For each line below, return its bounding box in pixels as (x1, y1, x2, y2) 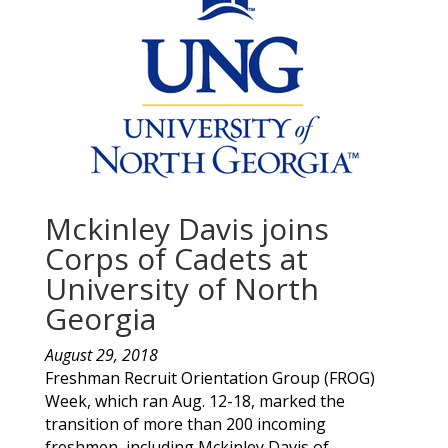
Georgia (44, 297, 156, 339)
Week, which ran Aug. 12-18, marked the (44, 389, 345, 412)
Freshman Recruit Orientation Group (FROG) (44, 366, 375, 389)
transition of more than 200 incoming (44, 412, 326, 435)
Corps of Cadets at (44, 237, 308, 279)
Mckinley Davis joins (44, 207, 329, 249)
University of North (44, 267, 319, 309)
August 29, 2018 (44, 343, 158, 366)
